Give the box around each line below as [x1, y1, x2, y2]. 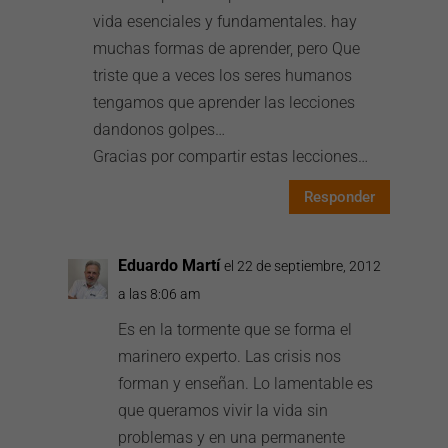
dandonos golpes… [93, 120, 226, 139]
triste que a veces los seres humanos [93, 66, 353, 85]
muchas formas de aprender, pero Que [93, 39, 361, 58]
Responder [303, 187, 375, 206]
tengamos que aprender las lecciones [93, 93, 356, 112]
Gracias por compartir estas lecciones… [93, 147, 369, 166]
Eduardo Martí [118, 256, 221, 275]
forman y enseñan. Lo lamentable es [118, 374, 374, 393]
